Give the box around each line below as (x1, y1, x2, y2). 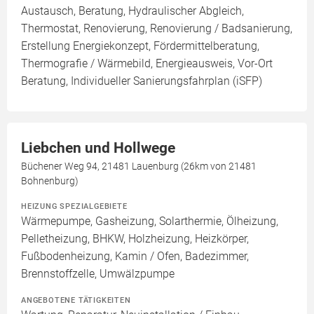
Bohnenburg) (21, 175, 78, 187)
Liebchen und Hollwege (21, 139, 175, 157)
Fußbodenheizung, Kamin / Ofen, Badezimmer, (21, 250, 249, 264)
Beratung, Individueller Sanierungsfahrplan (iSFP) (21, 74, 262, 88)
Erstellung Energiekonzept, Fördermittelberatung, (21, 39, 259, 53)
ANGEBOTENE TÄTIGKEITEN (21, 295, 131, 306)
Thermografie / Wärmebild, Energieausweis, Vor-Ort (21, 57, 273, 71)
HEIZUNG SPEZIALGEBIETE (21, 201, 128, 212)
